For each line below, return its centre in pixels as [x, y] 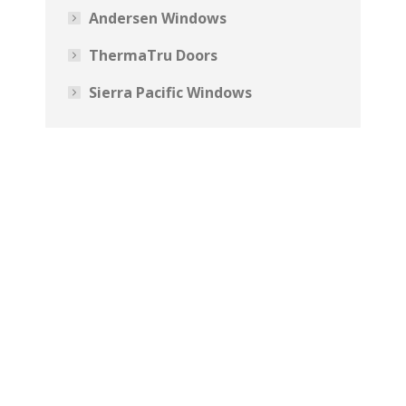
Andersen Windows [158, 18]
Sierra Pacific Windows [170, 92]
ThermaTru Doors [153, 55]
